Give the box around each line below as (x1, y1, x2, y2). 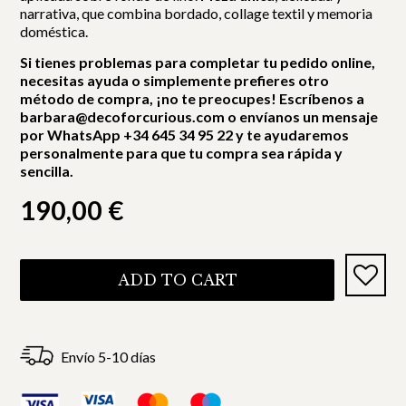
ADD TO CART (117, 270, 237, 289)
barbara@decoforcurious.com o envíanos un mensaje (20, 107, 379, 125)
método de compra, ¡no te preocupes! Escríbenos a (20, 89, 365, 107)
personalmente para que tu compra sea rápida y (20, 143, 343, 161)
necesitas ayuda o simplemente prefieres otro (20, 71, 330, 89)
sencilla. (20, 161, 74, 179)
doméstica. (20, 23, 89, 40)
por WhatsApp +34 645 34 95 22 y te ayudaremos (20, 125, 350, 143)
